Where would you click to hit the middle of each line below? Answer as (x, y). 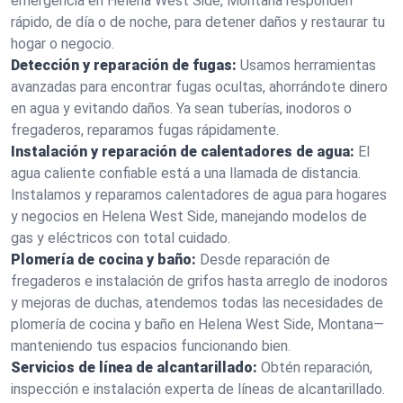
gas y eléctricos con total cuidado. (121, 238)
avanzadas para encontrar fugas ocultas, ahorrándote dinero (199, 87)
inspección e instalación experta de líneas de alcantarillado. (198, 389)
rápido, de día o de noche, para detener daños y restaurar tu (198, 22)
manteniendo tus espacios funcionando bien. (151, 346)
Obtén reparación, (317, 367)
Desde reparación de (265, 260)
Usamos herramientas (308, 65)
